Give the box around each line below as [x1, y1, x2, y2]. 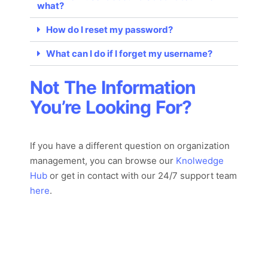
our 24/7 [139, 170, 180, 182]
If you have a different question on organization [30, 140, 230, 152]
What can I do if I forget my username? [46, 48, 212, 60]
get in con [61, 170, 103, 182]
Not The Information [30, 77, 196, 99]
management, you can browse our [30, 155, 176, 167]
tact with [103, 170, 139, 182]
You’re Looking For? [30, 96, 191, 118]
